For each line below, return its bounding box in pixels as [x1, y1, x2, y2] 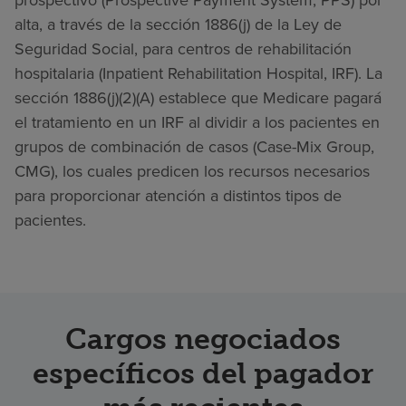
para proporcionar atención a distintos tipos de [14, 183, 342, 208]
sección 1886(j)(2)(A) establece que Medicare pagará [14, 85, 382, 110]
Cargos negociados [65, 321, 341, 356]
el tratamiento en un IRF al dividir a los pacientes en [14, 110, 380, 134]
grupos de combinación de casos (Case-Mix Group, [14, 134, 374, 159]
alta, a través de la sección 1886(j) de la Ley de [14, 12, 342, 36]
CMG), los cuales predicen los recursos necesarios [14, 159, 370, 183]
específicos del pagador [33, 355, 373, 391]
